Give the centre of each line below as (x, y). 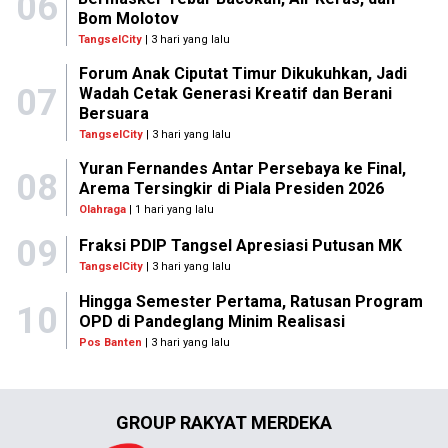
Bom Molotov (129, 19)
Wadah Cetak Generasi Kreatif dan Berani (235, 94)
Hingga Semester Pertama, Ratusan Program (250, 302)
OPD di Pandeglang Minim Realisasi (211, 322)
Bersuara (113, 114)
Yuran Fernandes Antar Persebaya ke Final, (242, 169)
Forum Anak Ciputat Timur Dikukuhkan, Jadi (242, 74)
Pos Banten (110, 343)
